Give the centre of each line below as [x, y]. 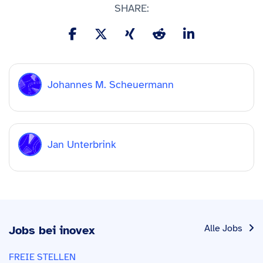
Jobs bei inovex [52, 231]
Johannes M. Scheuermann [111, 84]
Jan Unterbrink [82, 144]
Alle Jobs [223, 229]
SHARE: [131, 9]
